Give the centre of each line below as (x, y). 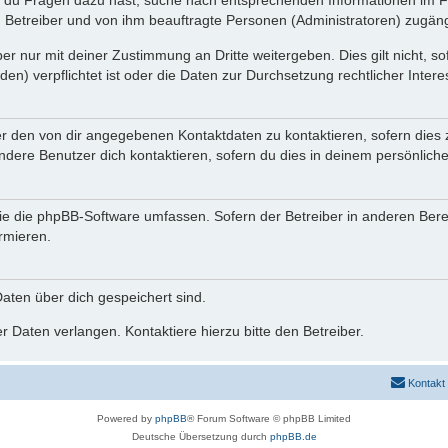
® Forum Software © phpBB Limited (269, 419)
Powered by (126, 419)
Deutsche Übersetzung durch (200, 437)
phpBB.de (293, 437)
